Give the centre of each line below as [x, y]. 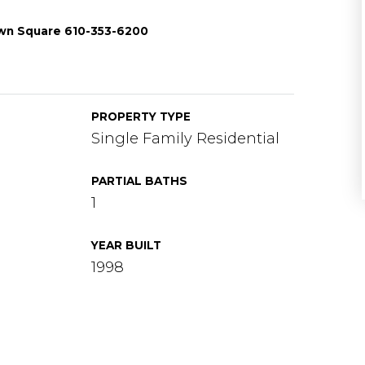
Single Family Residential [186, 139]
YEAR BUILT [127, 245]
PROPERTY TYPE [141, 117]
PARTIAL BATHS [140, 181]
